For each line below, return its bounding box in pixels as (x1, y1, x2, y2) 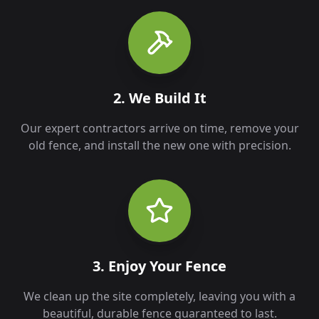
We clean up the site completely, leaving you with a (23, 288, 296, 305)
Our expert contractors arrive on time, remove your (20, 120, 299, 137)
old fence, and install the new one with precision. (28, 137, 291, 154)
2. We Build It (113, 88, 206, 108)
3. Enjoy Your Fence (93, 256, 226, 276)
